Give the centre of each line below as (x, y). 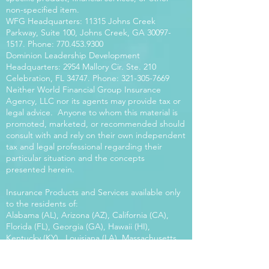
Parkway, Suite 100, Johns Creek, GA (77, 32)
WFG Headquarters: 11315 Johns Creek (81, 21)
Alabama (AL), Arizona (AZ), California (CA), (87, 215)
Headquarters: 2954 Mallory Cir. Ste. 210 (81, 67)
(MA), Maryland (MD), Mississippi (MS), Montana (95, 249)
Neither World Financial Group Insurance (83, 89)
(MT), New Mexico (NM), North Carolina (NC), (93, 261)
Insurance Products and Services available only (93, 192)
